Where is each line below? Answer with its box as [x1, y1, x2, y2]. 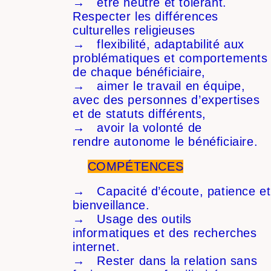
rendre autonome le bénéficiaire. [73, 135, 258, 149]
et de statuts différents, [73, 107, 211, 121]
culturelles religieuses [73, 24, 195, 38]
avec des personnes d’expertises [73, 93, 260, 107]
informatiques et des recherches [73, 226, 257, 240]
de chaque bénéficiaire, [73, 65, 206, 79]
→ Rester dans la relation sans [73, 254, 258, 268]
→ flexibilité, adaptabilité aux [73, 38, 244, 51]
